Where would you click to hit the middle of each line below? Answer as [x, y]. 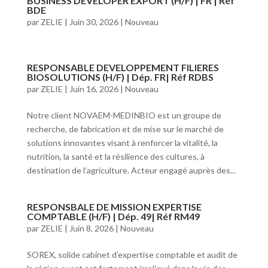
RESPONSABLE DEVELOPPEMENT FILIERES [123, 67]
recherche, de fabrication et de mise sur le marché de [125, 129]
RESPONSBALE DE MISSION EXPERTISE [114, 207]
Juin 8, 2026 [91, 228]
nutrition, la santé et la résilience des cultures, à [115, 156]
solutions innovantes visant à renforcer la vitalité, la [122, 143]
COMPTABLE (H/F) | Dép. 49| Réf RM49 [113, 216]
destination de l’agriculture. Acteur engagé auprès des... [131, 170]
